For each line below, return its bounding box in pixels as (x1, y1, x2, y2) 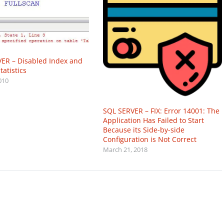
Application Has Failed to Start (103, 115, 204, 125)
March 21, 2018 (103, 145, 147, 154)
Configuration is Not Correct (103, 134, 196, 144)
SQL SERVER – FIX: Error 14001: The (103, 105, 219, 115)
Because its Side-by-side (103, 124, 184, 134)
